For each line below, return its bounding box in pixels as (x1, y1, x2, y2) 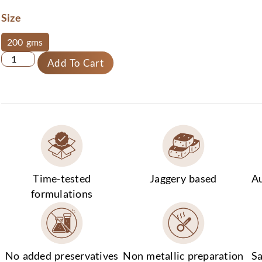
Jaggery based (150, 173, 217, 185)
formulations (31, 188, 93, 201)
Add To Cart (47, 57, 104, 70)
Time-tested (33, 173, 91, 185)
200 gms (6, 36, 43, 48)
